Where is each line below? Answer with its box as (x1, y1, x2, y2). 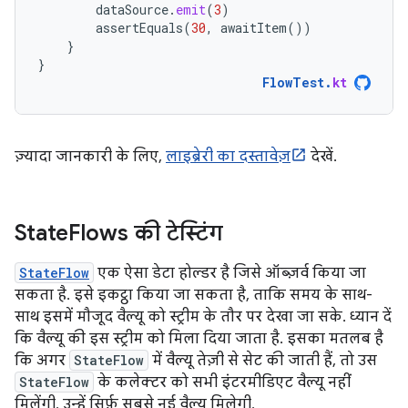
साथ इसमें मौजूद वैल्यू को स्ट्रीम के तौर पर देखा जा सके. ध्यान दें (15, 307, 392, 326)
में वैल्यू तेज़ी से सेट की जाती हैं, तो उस (148, 351, 377, 370)
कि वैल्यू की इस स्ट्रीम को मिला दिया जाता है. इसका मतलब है (15, 329, 383, 348)
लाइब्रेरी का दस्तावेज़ (166, 147, 291, 166)
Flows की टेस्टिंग (68, 219, 223, 247)
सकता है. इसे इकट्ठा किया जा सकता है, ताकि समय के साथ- (15, 285, 372, 304)
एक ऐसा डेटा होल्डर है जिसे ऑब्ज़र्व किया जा (94, 263, 366, 282)
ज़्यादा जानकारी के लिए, (15, 147, 166, 166)
